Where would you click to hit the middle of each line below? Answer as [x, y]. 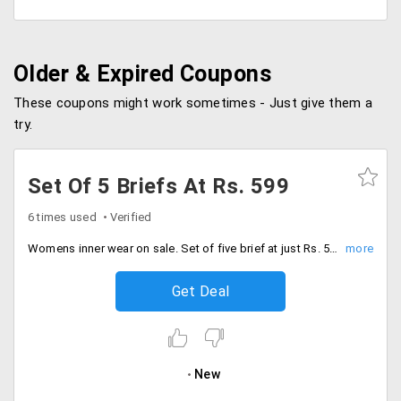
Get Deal [200, 291]
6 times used [62, 217]
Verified [131, 217]
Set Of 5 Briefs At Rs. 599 [158, 186]
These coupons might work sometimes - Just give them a [193, 103]
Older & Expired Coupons [143, 74]
